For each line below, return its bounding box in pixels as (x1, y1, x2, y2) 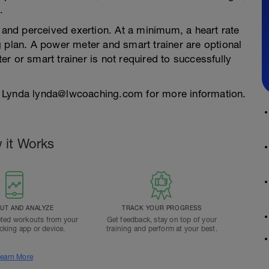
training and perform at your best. (106, 225, 217, 233)
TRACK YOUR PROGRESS (122, 204, 202, 211)
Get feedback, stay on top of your (106, 216, 217, 224)
